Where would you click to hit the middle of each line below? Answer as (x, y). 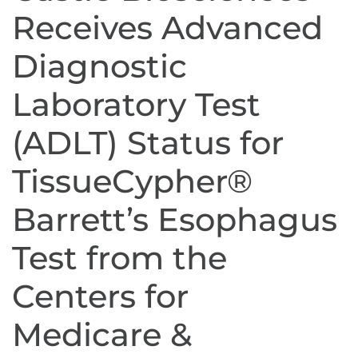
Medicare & (102, 335)
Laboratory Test (136, 105)
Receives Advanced (167, 28)
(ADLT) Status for (148, 143)
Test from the (119, 258)
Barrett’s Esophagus (175, 220)
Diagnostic (99, 66)
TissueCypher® (132, 181)
